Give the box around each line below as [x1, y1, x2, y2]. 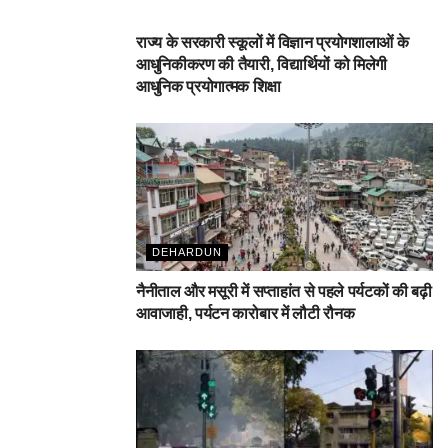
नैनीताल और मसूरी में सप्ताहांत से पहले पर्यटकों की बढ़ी [136, 283, 432, 301]
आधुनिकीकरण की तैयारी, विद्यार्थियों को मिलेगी [136, 55, 387, 73]
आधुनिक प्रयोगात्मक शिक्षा [136, 77, 281, 95]
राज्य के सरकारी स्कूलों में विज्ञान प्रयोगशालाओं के [136, 33, 409, 51]
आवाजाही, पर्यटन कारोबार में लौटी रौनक [136, 305, 355, 323]
